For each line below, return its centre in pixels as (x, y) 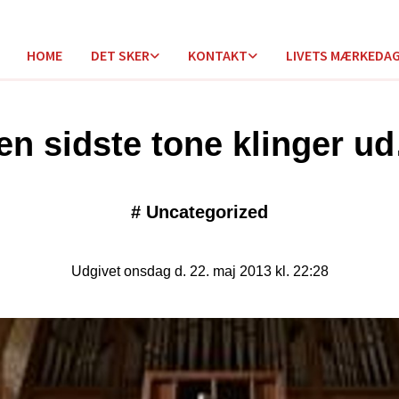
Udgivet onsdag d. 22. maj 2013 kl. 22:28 (199, 271)
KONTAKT (218, 55)
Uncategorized (207, 212)
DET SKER (120, 55)
